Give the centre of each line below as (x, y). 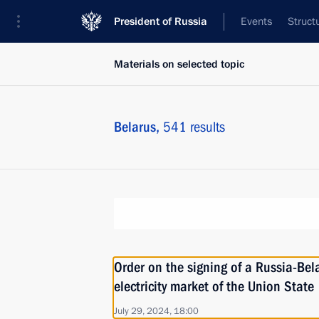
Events (256, 21)
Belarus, (138, 127)
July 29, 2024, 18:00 (156, 311)
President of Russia (161, 21)
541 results (194, 127)
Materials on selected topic (179, 64)
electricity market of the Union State (214, 286)
